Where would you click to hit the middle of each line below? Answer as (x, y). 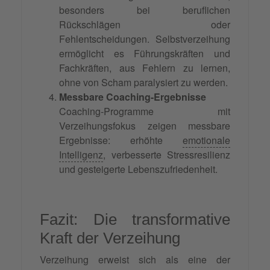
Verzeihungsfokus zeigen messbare (145, 126)
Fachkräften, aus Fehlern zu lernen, (145, 68)
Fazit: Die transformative (135, 220)
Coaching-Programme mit (145, 111)
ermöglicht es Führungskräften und (145, 54)
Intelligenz (81, 155)
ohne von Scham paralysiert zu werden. (143, 83)
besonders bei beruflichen (145, 10)
